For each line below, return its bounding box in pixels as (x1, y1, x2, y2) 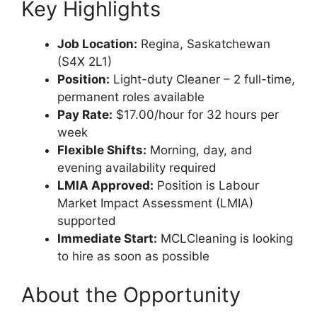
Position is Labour (154, 178, 259, 192)
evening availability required (57, 160, 217, 175)
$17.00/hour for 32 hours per (113, 107, 279, 122)
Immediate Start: (57, 231, 157, 246)
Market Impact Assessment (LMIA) (57, 195, 253, 210)
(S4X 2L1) (57, 54, 112, 69)
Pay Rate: (57, 107, 113, 122)
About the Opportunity (21, 282, 241, 307)
